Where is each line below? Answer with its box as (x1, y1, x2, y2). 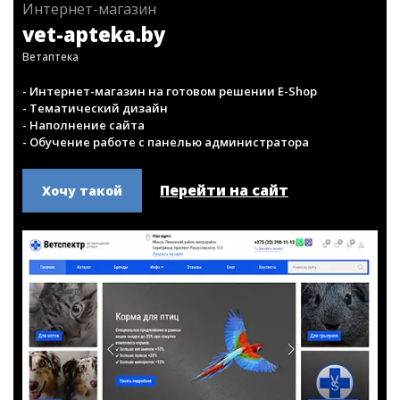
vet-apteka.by (22, 95, 165, 121)
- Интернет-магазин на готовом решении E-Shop (22, 157, 317, 173)
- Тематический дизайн (22, 174, 168, 190)
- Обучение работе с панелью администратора (22, 208, 309, 224)
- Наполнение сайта (22, 191, 145, 207)
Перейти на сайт (160, 254, 288, 275)
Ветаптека (22, 123, 79, 138)
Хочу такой (42, 256, 122, 273)
